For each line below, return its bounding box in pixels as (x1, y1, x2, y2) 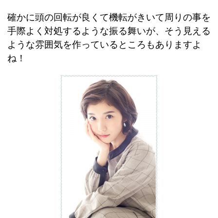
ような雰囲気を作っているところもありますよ (7, 39, 201, 50)
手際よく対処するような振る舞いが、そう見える (7, 26, 211, 36)
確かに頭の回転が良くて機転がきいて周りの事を (7, 12, 211, 23)
